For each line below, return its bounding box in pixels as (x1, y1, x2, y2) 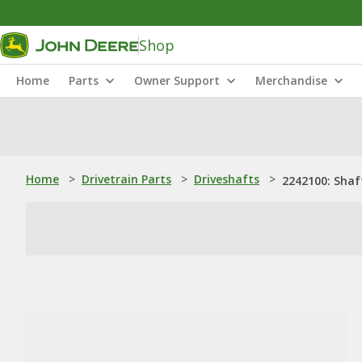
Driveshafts (194, 171, 259, 187)
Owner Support (134, 73, 220, 88)
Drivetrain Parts (82, 171, 171, 187)
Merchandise (255, 73, 327, 88)
